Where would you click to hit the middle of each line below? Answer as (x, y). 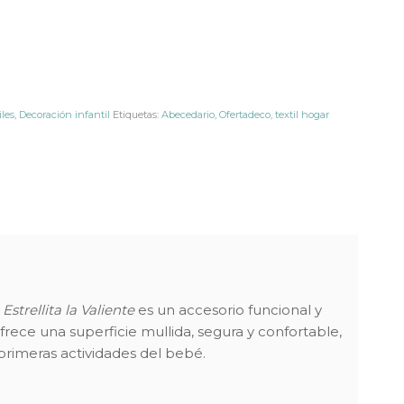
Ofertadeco (244, 115)
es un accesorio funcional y (228, 310)
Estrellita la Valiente (68, 310)
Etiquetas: (137, 115)
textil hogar (302, 115)
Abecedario (188, 115)
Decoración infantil (64, 115)
